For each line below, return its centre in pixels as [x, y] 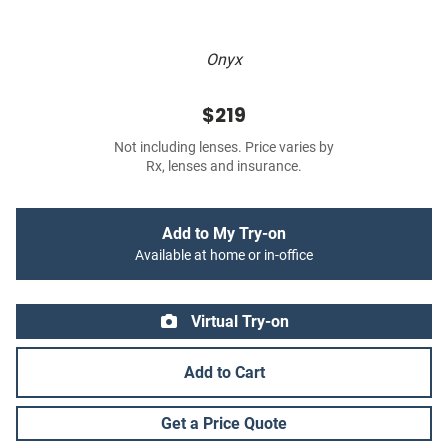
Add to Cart [224, 373]
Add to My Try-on [224, 234]
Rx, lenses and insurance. [224, 167]
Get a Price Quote [224, 424]
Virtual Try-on [238, 322]
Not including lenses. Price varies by [224, 148]
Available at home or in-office [224, 256]
